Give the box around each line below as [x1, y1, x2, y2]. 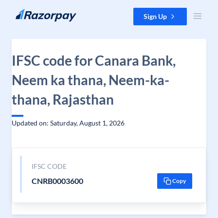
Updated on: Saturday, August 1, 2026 [12, 119, 125, 127]
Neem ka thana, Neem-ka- [12, 72, 169, 88]
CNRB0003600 [31, 176, 83, 185]
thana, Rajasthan [12, 91, 114, 108]
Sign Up [144, 12, 167, 20]
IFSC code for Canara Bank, [12, 52, 176, 69]
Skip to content [8, 8, 54, 17]
